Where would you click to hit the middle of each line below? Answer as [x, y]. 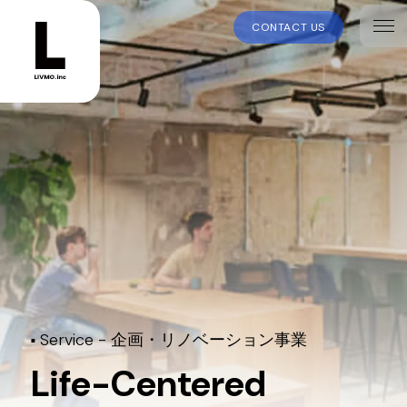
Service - [75, 340]
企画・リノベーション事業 [208, 340]
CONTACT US [288, 27]
